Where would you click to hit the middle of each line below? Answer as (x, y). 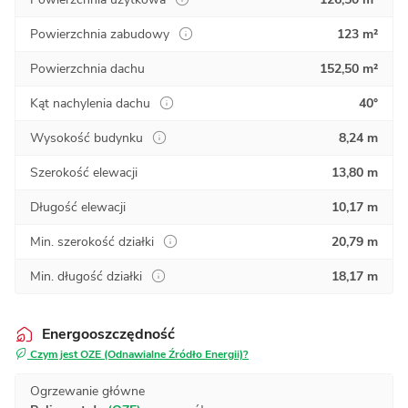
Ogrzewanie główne (87, 391)
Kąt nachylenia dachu (90, 103)
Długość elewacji (78, 207)
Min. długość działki (86, 276)
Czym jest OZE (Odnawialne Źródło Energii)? (138, 354)
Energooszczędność (108, 334)
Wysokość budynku (87, 138)
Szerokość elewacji (84, 172)
